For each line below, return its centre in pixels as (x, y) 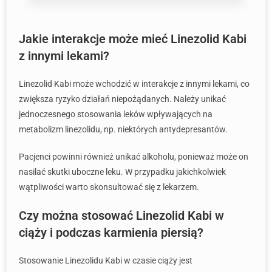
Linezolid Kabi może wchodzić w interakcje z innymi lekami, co (134, 84)
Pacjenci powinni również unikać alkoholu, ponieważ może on (134, 157)
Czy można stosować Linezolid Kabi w (121, 216)
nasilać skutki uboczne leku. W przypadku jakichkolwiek (122, 172)
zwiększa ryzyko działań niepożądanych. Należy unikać (122, 99)
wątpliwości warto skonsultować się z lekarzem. (109, 187)
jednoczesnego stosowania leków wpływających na (116, 114)
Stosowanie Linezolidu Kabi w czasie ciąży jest (106, 260)
